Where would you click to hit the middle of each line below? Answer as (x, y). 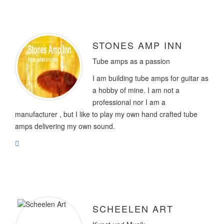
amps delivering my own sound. (65, 126)
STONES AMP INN (137, 45)
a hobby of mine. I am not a (136, 90)
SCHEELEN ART (133, 208)
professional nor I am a (129, 102)
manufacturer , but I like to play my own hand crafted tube (106, 114)
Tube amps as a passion (131, 61)
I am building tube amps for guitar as (150, 78)
